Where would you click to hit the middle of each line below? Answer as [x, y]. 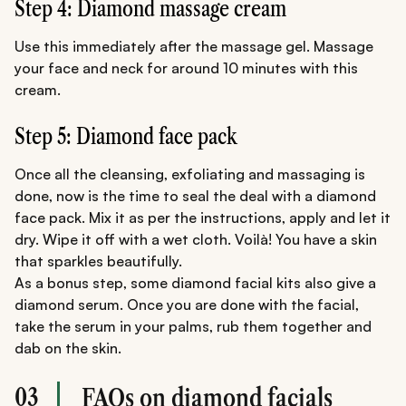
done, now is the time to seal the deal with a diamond [195, 195]
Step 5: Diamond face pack [126, 136]
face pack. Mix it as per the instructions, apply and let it [203, 217]
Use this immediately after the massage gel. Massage [194, 46]
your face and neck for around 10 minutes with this [186, 68]
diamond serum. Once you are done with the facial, [187, 304]
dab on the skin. [68, 348]
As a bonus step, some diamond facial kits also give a [195, 282]
